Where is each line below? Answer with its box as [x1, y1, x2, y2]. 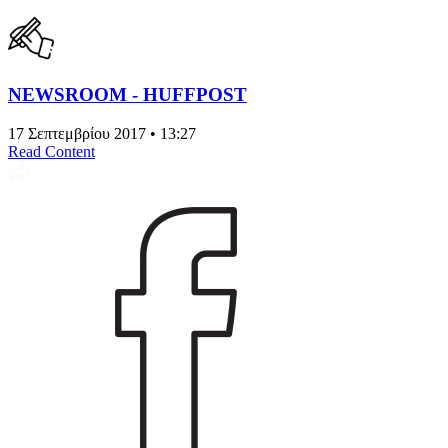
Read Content [8, 142, 95, 160]
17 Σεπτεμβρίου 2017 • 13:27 [8, 124, 196, 142]
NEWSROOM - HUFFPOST [8, 83, 247, 105]
